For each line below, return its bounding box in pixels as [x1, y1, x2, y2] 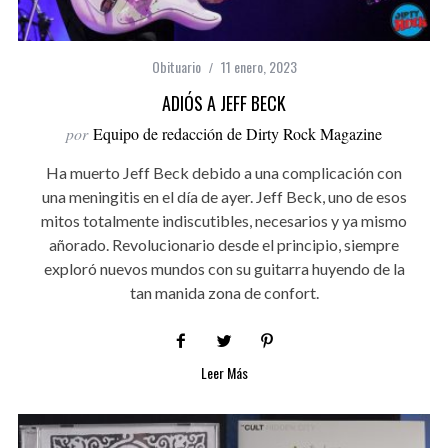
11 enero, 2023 [220, 55, 297, 77]
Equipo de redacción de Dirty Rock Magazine [93, 122, 382, 144]
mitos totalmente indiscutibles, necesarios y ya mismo [41, 210, 407, 230]
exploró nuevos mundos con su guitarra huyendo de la [43, 258, 405, 278]
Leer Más [200, 361, 248, 383]
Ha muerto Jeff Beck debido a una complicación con [46, 162, 402, 182]
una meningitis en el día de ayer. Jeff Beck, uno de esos [41, 186, 407, 206]
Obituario [151, 55, 201, 77]
